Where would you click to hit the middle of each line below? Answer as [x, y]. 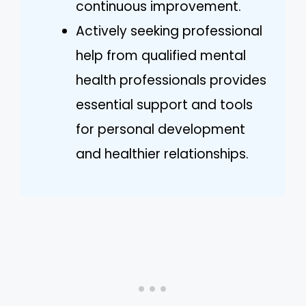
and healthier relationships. [162, 154]
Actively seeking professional [169, 31]
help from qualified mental [161, 55]
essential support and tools [164, 105]
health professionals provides [171, 80]
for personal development [161, 129]
